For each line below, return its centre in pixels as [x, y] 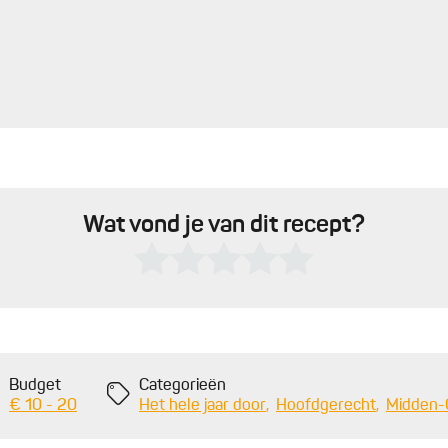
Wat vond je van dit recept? [224, 226]
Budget [35, 386]
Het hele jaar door [202, 406]
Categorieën [182, 386]
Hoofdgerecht [325, 406]
